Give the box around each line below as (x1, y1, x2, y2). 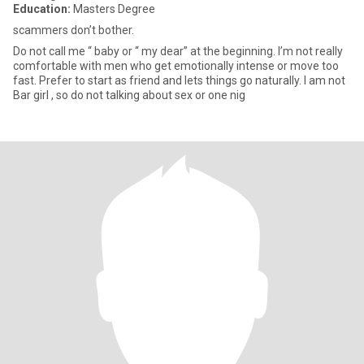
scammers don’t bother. (13, 24, 134, 37)
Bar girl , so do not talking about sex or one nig (13, 89, 245, 102)
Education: (13, 2, 71, 15)
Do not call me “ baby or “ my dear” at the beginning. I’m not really (13, 45, 343, 58)
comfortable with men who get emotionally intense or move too (13, 59, 339, 72)
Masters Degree (71, 2, 155, 15)
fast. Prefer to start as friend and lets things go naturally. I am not (13, 74, 345, 87)
